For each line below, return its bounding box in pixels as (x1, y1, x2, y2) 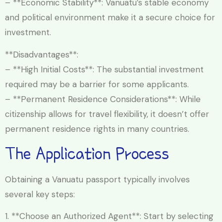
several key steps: (5, 188, 75, 200)
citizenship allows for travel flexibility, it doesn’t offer (5, 108, 209, 119)
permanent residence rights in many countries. (5, 123, 189, 134)
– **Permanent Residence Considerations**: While (5, 93, 201, 105)
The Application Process (5, 143, 169, 163)
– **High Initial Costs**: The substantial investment (5, 63, 204, 75)
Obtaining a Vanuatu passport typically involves (5, 173, 190, 185)
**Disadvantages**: (5, 49, 78, 60)
